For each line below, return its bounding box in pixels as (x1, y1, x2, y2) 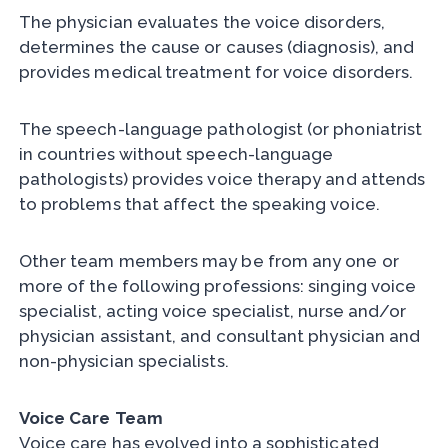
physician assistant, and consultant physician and (18, 326, 421, 347)
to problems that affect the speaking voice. (18, 194, 380, 215)
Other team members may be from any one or (18, 251, 399, 272)
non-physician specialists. (18, 351, 229, 372)
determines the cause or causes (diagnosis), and (18, 37, 415, 58)
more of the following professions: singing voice (18, 276, 417, 297)
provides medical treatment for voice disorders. (18, 62, 414, 83)
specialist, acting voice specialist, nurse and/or (18, 301, 407, 322)
